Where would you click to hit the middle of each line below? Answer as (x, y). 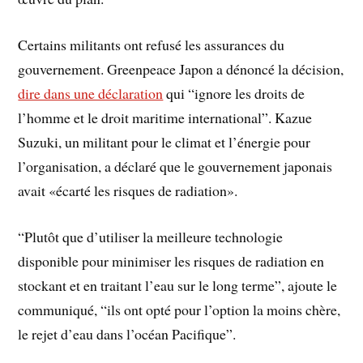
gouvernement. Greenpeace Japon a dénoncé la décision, (181, 69)
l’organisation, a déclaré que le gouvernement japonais (175, 167)
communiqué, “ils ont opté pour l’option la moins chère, (179, 309)
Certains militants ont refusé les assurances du (152, 45)
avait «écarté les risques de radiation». (128, 191)
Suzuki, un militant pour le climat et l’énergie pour (164, 142)
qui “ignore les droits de (234, 94)
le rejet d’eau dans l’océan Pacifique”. (127, 333)
